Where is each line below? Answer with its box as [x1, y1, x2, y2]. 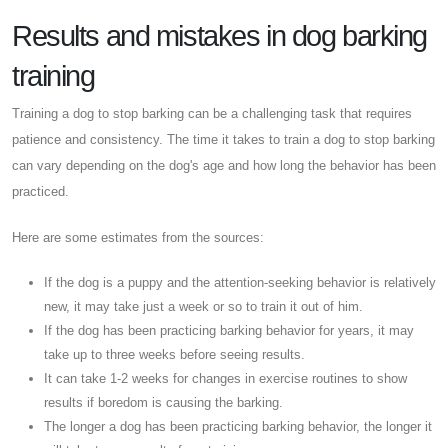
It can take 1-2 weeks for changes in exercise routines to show [44, 370, 407, 386]
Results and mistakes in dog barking [12, 19, 427, 52]
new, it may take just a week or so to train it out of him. [44, 298, 363, 314]
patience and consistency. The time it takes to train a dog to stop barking [12, 131, 435, 147]
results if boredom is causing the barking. [44, 394, 283, 410]
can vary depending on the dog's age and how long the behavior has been [12, 157, 436, 173]
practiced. [12, 183, 69, 199]
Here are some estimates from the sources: [12, 229, 264, 245]
